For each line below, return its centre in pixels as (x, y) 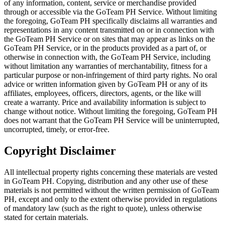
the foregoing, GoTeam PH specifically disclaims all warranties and (110, 21)
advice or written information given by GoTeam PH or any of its (106, 84)
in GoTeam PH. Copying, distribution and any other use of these (106, 181)
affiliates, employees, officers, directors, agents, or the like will (102, 93)
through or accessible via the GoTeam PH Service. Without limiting (110, 12)
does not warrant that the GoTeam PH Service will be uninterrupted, (112, 120)
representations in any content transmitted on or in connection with (109, 30)
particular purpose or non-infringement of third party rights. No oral (110, 75)
